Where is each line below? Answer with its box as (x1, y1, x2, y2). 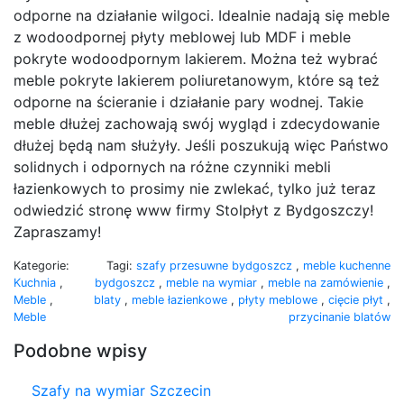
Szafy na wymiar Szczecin (32, 381, 211, 399)
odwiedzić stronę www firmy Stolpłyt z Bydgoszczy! (14, 200, 373, 219)
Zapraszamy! (14, 222, 101, 241)
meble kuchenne (303, 258, 390, 272)
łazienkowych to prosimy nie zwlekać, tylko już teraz (14, 179, 376, 197)
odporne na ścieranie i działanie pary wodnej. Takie (14, 92, 363, 111)
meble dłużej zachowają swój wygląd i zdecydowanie (14, 114, 380, 133)
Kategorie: (14, 258, 69, 272)
